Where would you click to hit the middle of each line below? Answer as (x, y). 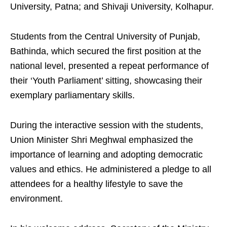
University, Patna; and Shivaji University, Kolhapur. (112, 7)
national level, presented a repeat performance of (109, 66)
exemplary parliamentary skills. (72, 96)
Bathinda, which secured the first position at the (106, 51)
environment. (36, 199)
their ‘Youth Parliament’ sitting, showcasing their (106, 81)
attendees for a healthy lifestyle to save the (97, 184)
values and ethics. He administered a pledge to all (111, 169)
